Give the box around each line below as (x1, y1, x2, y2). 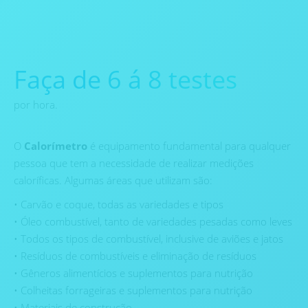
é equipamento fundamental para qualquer (87, 139, 291, 153)
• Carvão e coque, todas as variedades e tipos (14, 197, 223, 211)
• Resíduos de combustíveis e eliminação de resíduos (14, 249, 256, 263)
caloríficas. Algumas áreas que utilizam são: (14, 173, 212, 187)
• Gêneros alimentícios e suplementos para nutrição (14, 266, 253, 280)
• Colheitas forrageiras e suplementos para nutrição (14, 283, 252, 297)
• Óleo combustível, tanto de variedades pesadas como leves (14, 214, 292, 228)
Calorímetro (24, 139, 87, 153)
